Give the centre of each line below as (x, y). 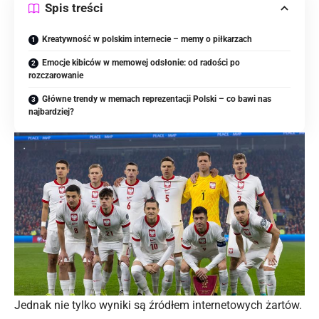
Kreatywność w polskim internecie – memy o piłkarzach (147, 39)
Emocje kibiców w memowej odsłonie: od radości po (141, 62)
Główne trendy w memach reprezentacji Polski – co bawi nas (157, 99)
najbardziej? (51, 111)
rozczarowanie (56, 75)
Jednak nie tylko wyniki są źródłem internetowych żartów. (158, 305)
